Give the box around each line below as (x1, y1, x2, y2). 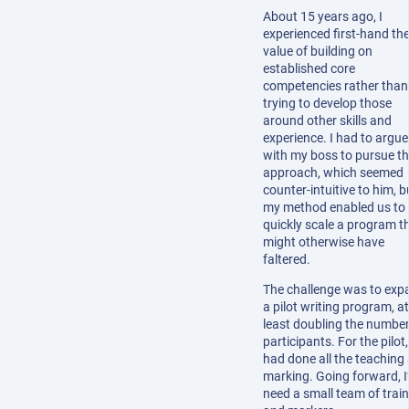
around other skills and (263, 112, 392, 128)
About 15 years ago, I (263, 8, 383, 24)
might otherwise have (263, 234, 384, 249)
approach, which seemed (263, 164, 404, 180)
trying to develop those (263, 95, 392, 110)
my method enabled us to (263, 199, 405, 215)
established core (263, 60, 355, 76)
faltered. (263, 251, 310, 267)
